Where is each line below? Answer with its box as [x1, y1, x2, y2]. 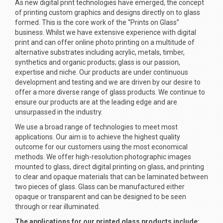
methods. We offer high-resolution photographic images [15, 153, 191, 161]
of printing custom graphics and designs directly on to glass [15, 8, 200, 16]
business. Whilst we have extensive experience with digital [15, 28, 196, 36]
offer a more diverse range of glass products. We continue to [15, 88, 205, 96]
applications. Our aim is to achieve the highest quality [15, 133, 180, 141]
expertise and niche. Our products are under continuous [15, 68, 188, 76]
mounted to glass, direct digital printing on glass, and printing [15, 163, 204, 171]
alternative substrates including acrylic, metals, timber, [15, 48, 185, 56]
